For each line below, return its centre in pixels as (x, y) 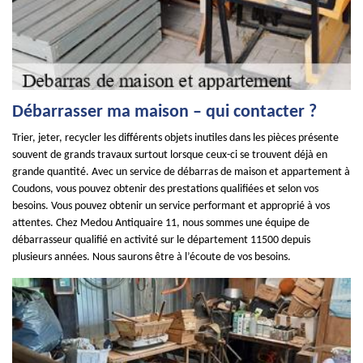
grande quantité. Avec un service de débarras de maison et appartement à (181, 172)
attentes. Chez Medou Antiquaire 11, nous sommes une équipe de (161, 223)
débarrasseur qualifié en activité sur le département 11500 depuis (161, 240)
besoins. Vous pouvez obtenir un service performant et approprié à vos (171, 206)
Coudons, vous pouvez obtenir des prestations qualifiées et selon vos (165, 189)
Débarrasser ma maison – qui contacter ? (164, 112)
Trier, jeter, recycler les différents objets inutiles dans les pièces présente (175, 138)
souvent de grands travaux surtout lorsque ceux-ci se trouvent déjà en (170, 155)
